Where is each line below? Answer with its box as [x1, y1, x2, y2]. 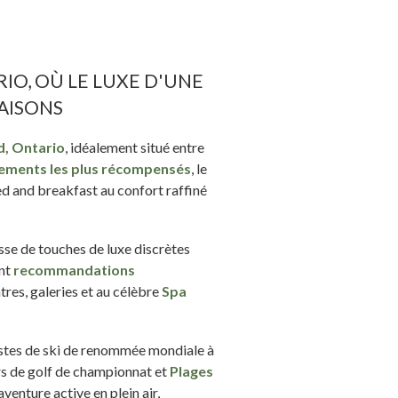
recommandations [13, 260, 135, 278]
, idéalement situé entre [65, 138, 204, 155]
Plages [170, 362, 213, 379]
